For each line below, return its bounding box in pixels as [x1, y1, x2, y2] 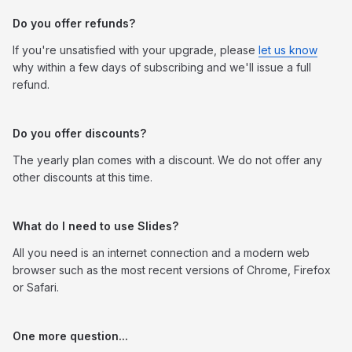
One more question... [13, 328, 128, 343]
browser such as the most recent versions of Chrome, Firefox [13, 262, 331, 277]
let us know [258, 42, 317, 57]
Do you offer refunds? [13, 16, 135, 30]
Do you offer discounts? [13, 126, 146, 140]
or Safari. [13, 280, 59, 294]
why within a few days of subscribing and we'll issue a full [13, 60, 311, 74]
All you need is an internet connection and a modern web [13, 245, 310, 259]
